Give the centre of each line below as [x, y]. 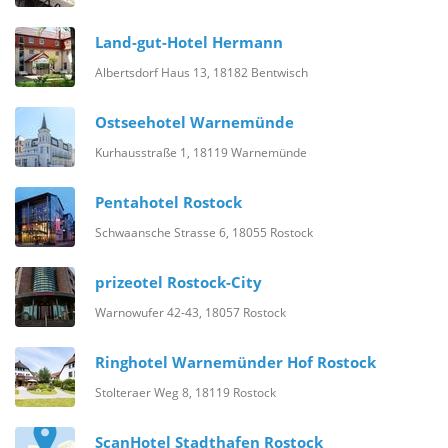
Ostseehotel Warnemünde [194, 122]
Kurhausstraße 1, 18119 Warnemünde [201, 152]
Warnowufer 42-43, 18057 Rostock [190, 312]
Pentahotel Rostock [168, 202]
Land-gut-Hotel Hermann [189, 42]
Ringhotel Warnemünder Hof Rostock [235, 362]
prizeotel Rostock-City [178, 282]
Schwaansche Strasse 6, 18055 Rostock [204, 232]
